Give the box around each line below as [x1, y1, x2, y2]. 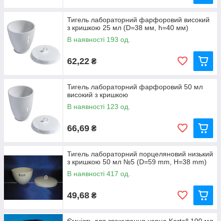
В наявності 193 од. [67, 36, 130, 43]
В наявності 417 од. [67, 170, 130, 178]
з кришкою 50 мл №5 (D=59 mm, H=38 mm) [67, 158, 207, 166]
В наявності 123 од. [67, 103, 130, 110]
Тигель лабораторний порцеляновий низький [67, 150, 213, 158]
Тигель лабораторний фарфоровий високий [67, 16, 210, 24]
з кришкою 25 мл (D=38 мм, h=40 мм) [67, 24, 188, 32]
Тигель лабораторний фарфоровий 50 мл [67, 83, 203, 91]
